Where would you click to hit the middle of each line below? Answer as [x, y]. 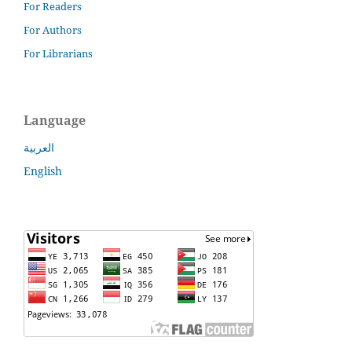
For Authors [53, 30]
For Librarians [58, 54]
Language [55, 121]
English [43, 171]
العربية [39, 148]
